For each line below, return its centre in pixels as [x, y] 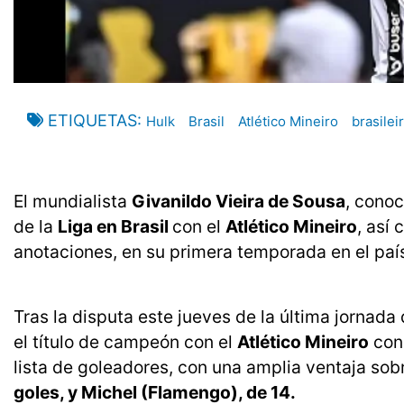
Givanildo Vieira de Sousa [239, 202]
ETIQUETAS [92, 121]
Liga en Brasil [115, 227]
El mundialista [73, 202]
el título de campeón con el [125, 342]
